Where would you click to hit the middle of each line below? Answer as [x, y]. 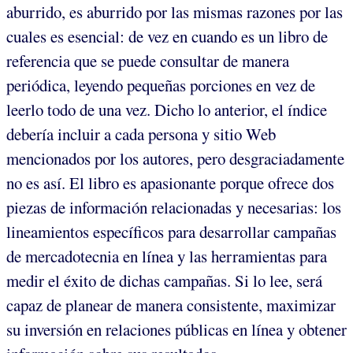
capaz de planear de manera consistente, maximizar [171, 305]
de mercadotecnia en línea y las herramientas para [167, 256]
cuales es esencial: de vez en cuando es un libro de [167, 36]
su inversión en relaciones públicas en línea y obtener [176, 329]
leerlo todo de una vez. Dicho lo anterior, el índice [167, 109]
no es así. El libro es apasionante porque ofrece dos [170, 182]
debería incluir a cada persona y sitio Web [141, 134]
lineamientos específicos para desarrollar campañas [171, 231]
